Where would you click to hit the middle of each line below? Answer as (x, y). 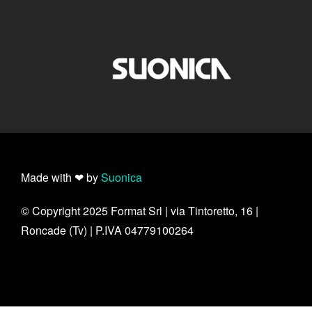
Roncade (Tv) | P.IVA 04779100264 (107, 231)
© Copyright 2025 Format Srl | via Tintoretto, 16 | (140, 211)
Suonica (122, 178)
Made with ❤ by (61, 178)
